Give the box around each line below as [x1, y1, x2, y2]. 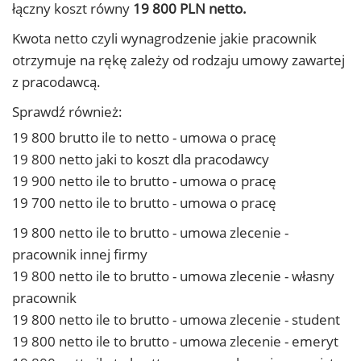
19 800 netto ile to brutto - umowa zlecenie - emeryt [12, 332, 338, 351]
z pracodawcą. [12, 73, 101, 91]
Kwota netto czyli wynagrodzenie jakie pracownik [12, 29, 317, 48]
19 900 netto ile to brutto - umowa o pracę [12, 172, 276, 190]
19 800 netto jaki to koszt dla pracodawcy [12, 150, 269, 168]
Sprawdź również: [12, 102, 122, 121]
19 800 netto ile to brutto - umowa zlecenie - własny [12, 267, 334, 285]
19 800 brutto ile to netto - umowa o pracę [12, 128, 276, 147]
